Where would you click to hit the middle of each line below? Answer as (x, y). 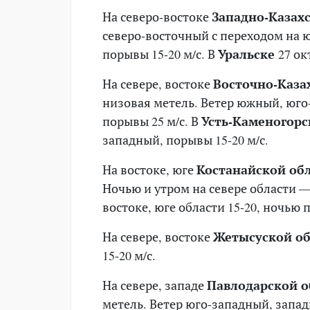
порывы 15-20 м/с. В (160, 54)
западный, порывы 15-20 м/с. (185, 139)
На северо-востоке (157, 16)
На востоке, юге (149, 169)
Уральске (248, 54)
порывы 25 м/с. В (152, 121)
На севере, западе (155, 285)
